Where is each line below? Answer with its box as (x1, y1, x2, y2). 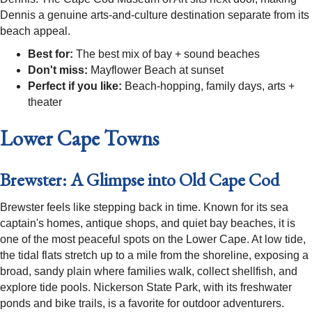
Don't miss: (28, 64, 88, 77)
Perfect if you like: (28, 80, 122, 93)
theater (28, 96, 62, 109)
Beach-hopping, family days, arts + (122, 80, 295, 93)
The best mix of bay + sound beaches (73, 48, 260, 61)
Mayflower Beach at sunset (88, 64, 224, 77)
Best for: (28, 48, 73, 61)
